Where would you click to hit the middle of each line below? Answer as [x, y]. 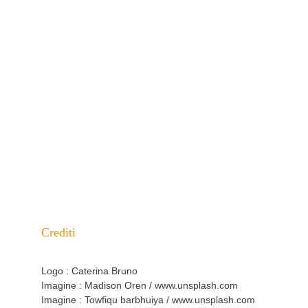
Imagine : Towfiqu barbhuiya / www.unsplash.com [148, 300]
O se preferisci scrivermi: [154, 125]
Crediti [58, 232]
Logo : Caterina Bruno [89, 271]
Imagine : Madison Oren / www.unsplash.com [140, 285]
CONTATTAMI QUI [154, 162]
